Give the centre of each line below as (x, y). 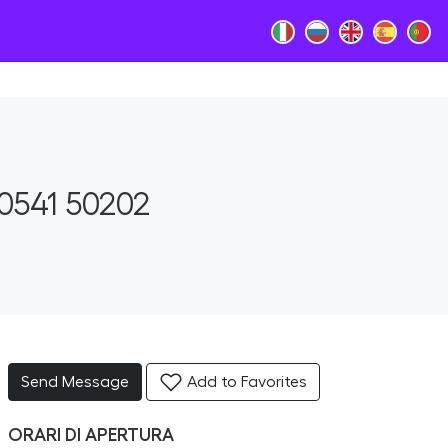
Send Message (75, 382)
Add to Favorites (245, 382)
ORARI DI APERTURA (91, 435)
